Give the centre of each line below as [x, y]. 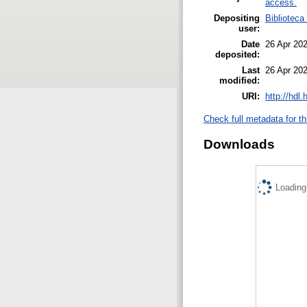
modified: [240, 80]
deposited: [237, 54]
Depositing [237, 18]
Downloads [239, 144]
